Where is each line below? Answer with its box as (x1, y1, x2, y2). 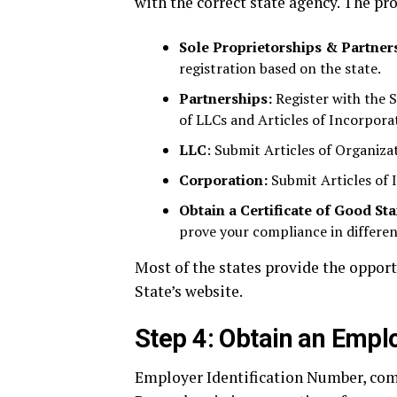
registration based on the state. (179, 58, 381, 78)
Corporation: (179, 170, 268, 190)
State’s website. (135, 281, 243, 301)
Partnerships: (179, 89, 272, 108)
